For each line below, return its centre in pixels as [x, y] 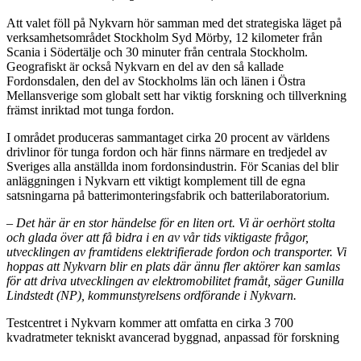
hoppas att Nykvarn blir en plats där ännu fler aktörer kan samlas [173, 267]
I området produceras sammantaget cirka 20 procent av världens [168, 138]
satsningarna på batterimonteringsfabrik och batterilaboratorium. [168, 196]
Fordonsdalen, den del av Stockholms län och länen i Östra [156, 81]
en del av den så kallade [223, 67]
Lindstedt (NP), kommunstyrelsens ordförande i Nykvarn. [151, 296]
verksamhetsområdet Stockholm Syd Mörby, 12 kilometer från [164, 38]
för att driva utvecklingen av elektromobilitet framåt [137, 281]
